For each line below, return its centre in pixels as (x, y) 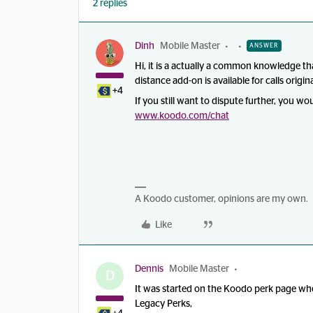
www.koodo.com (171, 116)
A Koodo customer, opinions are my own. (221, 199)
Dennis (149, 269)
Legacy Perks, (163, 304)
